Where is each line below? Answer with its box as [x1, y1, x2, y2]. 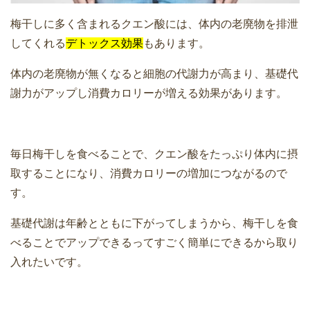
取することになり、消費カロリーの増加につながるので [10, 167, 287, 180]
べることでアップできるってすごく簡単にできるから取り [10, 237, 298, 249]
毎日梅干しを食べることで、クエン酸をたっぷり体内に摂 [10, 148, 298, 161]
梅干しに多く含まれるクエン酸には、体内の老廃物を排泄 [10, 18, 298, 30]
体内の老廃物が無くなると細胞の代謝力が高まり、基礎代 [10, 68, 298, 80]
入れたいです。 [10, 256, 88, 268]
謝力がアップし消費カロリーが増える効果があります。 [10, 87, 287, 100]
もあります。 [143, 37, 210, 50]
